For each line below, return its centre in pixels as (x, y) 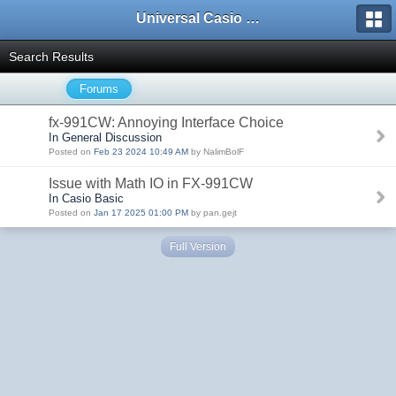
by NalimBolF (216, 152)
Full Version (198, 247)
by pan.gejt (213, 213)
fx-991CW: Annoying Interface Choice (166, 122)
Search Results (51, 57)
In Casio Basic (86, 198)
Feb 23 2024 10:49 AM (141, 152)
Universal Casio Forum (253, 18)
